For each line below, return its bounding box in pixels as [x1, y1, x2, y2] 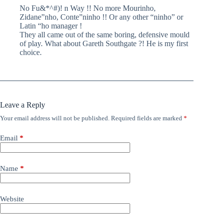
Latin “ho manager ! [20, 21, 82, 30]
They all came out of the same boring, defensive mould [20, 30, 190, 39]
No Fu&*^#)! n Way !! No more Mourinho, [20, 3, 156, 12]
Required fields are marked [111, 114, 184, 122]
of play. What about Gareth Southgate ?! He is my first [20, 39, 188, 48]
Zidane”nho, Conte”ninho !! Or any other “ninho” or [20, 12, 183, 21]
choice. [20, 48, 42, 56]
